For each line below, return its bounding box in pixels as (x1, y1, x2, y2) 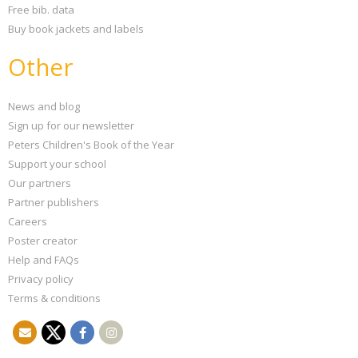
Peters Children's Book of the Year (8, 137, 174, 152)
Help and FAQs (8, 253, 79, 267)
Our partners (8, 176, 71, 190)
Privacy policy (8, 272, 74, 286)
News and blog (8, 99, 80, 113)
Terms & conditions (8, 291, 101, 305)
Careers (8, 214, 47, 229)
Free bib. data (8, 2, 74, 17)
